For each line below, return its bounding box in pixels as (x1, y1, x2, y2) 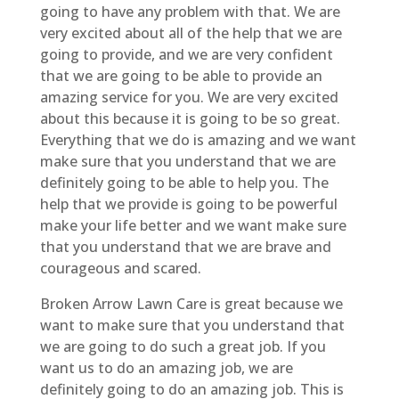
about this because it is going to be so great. (39, 108, 340, 128)
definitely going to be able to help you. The (39, 172, 329, 192)
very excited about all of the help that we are (39, 22, 342, 43)
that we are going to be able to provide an (39, 65, 322, 85)
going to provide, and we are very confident (39, 44, 333, 64)
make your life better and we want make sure (39, 215, 346, 235)
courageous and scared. (39, 257, 201, 278)
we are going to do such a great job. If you (39, 336, 326, 356)
